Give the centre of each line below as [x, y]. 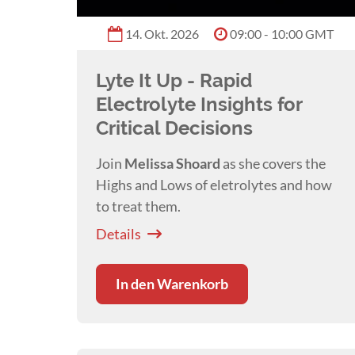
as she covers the [273, 164]
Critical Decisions [174, 128]
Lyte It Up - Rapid [174, 81]
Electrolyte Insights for [199, 105]
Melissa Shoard [172, 164]
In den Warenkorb [172, 284]
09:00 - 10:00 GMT [281, 34]
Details [118, 234]
